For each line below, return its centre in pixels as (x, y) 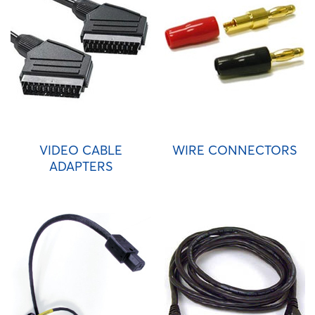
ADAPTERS (81, 166)
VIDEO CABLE (81, 150)
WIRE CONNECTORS (234, 150)
